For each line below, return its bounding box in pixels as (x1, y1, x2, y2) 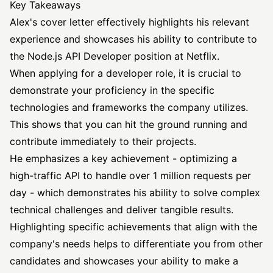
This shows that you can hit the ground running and (10, 118, 247, 130)
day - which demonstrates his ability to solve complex (10, 186, 260, 199)
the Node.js (10, 50, 65, 62)
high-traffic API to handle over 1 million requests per (10, 169, 251, 182)
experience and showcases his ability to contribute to (10, 33, 257, 45)
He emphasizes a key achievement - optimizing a (10, 152, 237, 165)
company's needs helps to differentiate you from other (10, 238, 263, 250)
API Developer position (65, 50, 171, 62)
